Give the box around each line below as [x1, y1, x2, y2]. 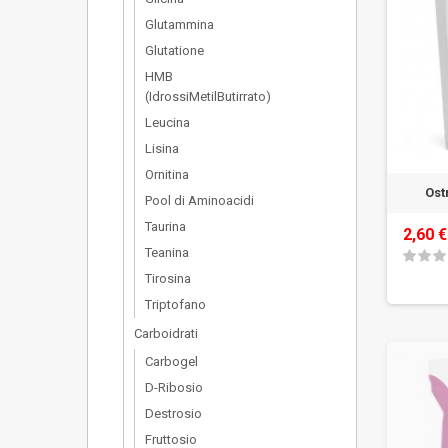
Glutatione [145, 43, 204, 58]
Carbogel [145, 354, 198, 369]
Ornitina [145, 167, 189, 182]
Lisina [145, 141, 179, 156]
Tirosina [145, 271, 191, 286]
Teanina [145, 245, 189, 260]
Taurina [145, 219, 186, 234]
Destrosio [145, 406, 202, 421]
